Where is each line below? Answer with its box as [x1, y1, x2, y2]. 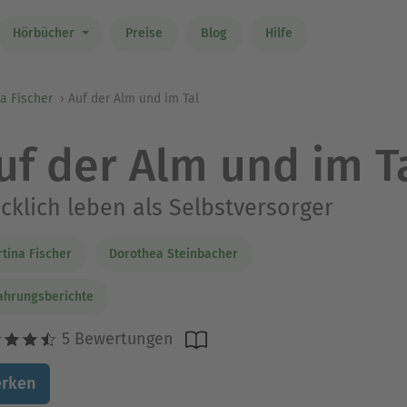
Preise [124, 25, 163, 42]
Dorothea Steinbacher [109, 245, 238, 262]
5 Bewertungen [56, 328, 174, 349]
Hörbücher [12, 25, 78, 42]
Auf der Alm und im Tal [68, 91, 199, 106]
